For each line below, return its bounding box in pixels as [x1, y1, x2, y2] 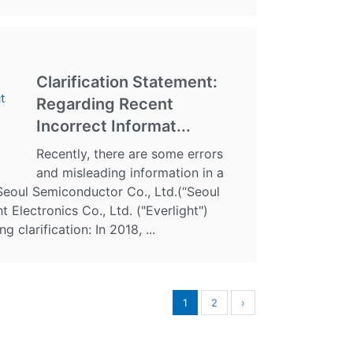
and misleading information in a [36, 164, 224, 180]
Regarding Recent [36, 94, 173, 113]
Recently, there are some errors [36, 145, 223, 162]
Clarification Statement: [36, 72, 217, 91]
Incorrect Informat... [36, 116, 191, 136]
